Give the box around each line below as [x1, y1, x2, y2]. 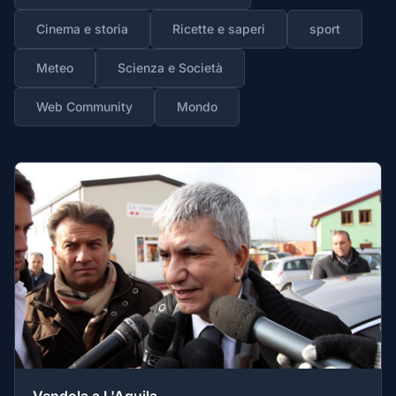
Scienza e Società [118, 60, 223, 75]
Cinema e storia [36, 21, 128, 36]
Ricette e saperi [172, 21, 265, 36]
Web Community [36, 99, 133, 114]
